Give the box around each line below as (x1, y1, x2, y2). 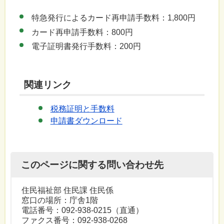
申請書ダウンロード (50, 116, 122, 125)
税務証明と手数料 (50, 104, 114, 113)
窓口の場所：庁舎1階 (21, 196, 98, 205)
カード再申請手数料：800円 (31, 27, 133, 36)
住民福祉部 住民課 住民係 (21, 186, 113, 195)
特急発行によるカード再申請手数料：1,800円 (31, 13, 195, 22)
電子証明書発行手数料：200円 (31, 42, 141, 51)
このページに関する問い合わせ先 (21, 159, 164, 170)
